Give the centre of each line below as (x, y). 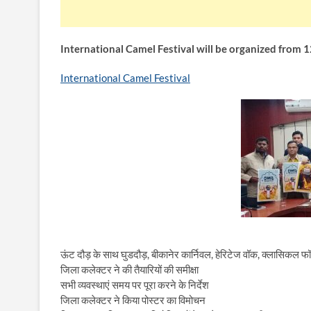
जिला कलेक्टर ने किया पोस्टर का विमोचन (133, 300)
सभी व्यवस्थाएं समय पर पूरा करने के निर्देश (135, 284)
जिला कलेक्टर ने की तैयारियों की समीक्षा (129, 269)
